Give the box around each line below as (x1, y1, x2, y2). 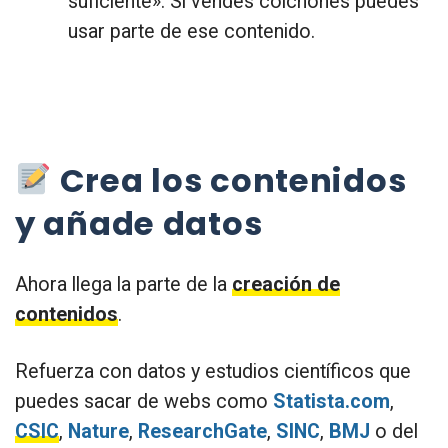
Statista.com (273, 389, 390, 413)
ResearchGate (138, 419, 267, 443)
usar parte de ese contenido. (68, 20, 315, 44)
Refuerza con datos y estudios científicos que (15, 359, 411, 383)
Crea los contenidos (51, 157, 407, 203)
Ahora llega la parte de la (15, 272, 232, 296)
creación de (232, 272, 340, 296)
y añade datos (15, 200, 263, 246)
